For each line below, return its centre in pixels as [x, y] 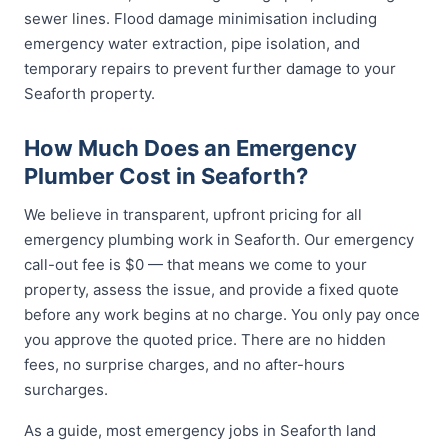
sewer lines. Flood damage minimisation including [200, 18]
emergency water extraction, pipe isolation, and [192, 43]
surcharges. [66, 389]
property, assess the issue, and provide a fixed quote [211, 289]
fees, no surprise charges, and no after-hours [184, 364]
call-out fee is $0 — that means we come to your [195, 264]
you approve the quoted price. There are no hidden [205, 339]
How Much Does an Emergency [190, 148]
